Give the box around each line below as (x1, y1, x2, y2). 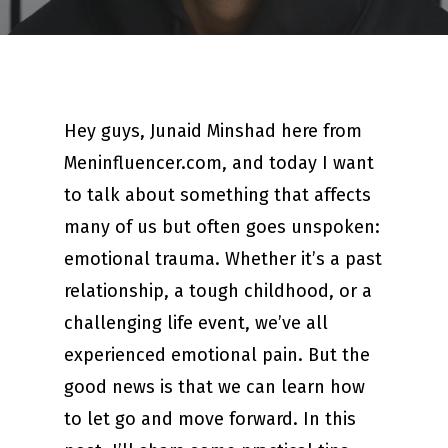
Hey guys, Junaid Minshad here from (64, 120, 362, 142)
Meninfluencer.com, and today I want (64, 152, 374, 174)
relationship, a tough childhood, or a (64, 280, 372, 302)
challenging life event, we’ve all (64, 312, 328, 334)
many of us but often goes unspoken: (64, 216, 380, 238)
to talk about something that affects (64, 184, 371, 206)
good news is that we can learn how (64, 376, 365, 398)
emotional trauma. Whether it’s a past (64, 248, 382, 270)
